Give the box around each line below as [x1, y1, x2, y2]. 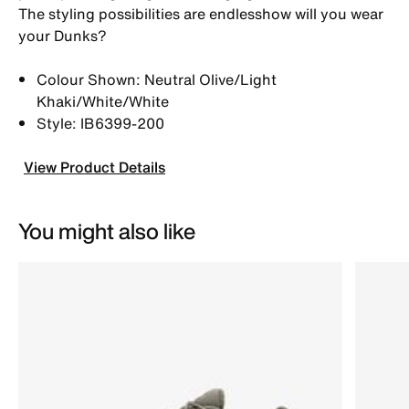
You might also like [18, 214, 195, 247]
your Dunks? [18, 24, 107, 47]
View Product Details [24, 155, 165, 178]
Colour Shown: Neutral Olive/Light [37, 68, 277, 90]
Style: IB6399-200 [37, 111, 164, 134]
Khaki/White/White [37, 89, 169, 112]
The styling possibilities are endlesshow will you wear [18, 2, 383, 25]
